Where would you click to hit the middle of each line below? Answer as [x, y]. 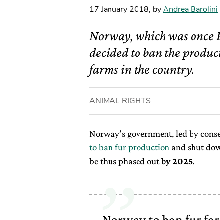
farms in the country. [142, 69]
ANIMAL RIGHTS [120, 101]
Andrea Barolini [190, 9]
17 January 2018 [119, 9]
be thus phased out [125, 161]
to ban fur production [129, 147]
